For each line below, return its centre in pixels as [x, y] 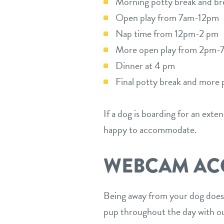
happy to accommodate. [150, 129]
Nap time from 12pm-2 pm [167, 33]
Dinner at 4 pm [145, 65]
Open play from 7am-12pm [167, 17]
